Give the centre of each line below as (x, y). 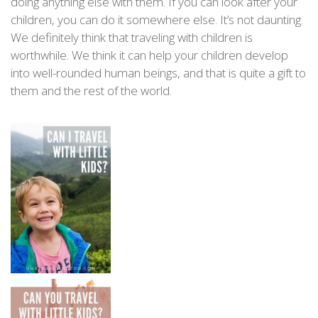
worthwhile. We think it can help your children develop (149, 55)
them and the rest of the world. (91, 90)
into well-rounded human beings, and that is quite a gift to (158, 72)
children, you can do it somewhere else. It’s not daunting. (157, 19)
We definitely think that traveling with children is (132, 37)
